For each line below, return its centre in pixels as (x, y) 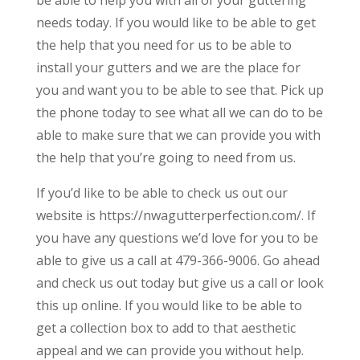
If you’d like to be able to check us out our (162, 192)
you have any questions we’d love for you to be (177, 237)
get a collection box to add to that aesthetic (166, 327)
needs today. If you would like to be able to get (176, 22)
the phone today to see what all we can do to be (179, 112)
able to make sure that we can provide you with (178, 135)
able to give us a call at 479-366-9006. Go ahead (178, 260)
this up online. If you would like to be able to (169, 305)
